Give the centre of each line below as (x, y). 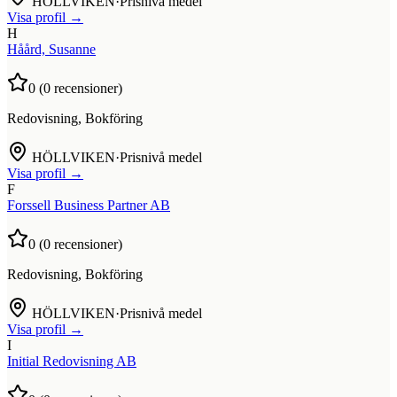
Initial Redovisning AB (72, 361)
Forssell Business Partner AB (89, 205)
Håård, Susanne (51, 49)
